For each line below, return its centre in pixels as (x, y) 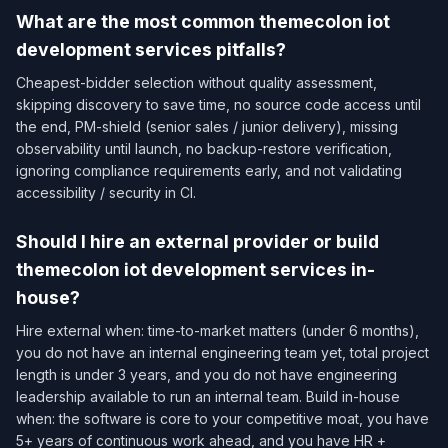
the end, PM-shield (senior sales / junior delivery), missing (207, 127)
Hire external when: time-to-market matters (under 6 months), (217, 331)
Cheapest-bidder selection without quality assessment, (196, 83)
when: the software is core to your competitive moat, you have (222, 419)
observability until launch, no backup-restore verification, (204, 149)
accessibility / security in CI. (106, 193)
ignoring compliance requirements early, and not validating (209, 171)
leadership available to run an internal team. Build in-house (208, 397)
